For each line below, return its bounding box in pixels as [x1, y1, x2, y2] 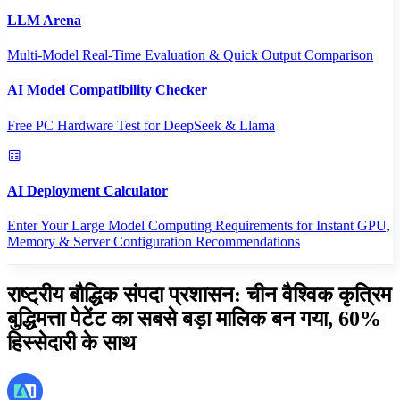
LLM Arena [7, 12, 81, 28]
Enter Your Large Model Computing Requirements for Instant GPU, [7, 218, 390, 234]
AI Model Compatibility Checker [7, 82, 207, 98]
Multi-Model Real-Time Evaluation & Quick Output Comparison [7, 46, 373, 62]
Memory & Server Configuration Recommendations [7, 234, 300, 250]
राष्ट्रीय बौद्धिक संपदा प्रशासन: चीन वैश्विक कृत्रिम [7, 282, 391, 306]
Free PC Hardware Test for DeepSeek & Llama [7, 117, 275, 133]
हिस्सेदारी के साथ [7, 330, 136, 354]
